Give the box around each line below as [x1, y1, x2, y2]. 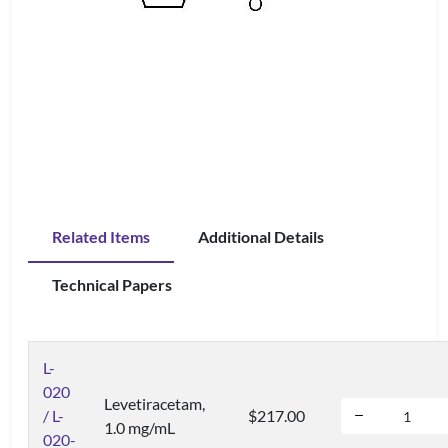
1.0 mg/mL [104, 418, 175, 437]
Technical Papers [52, 275, 172, 294]
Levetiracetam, [104, 394, 205, 413]
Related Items [52, 227, 150, 246]
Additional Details [198, 227, 324, 246]
